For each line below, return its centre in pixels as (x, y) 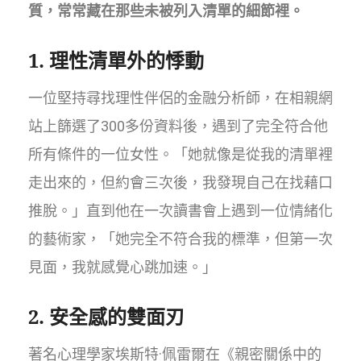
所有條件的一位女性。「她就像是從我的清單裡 (180, 154)
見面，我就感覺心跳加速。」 (122, 267)
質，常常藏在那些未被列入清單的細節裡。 (166, 10)
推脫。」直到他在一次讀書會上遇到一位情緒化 (180, 210)
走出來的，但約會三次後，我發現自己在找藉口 (180, 182)
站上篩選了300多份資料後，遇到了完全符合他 (178, 126)
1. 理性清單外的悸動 (116, 60)
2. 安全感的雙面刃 (106, 316)
